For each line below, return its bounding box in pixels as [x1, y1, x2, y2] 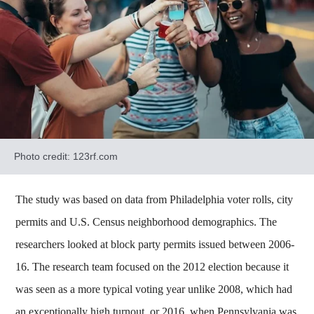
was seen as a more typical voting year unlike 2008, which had [15, 282, 293, 295]
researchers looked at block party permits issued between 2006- [15, 238, 295, 250]
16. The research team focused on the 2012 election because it [15, 260, 289, 273]
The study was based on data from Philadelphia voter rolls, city [15, 193, 294, 205]
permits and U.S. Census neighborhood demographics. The [15, 215, 278, 228]
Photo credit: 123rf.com [14, 150, 118, 162]
